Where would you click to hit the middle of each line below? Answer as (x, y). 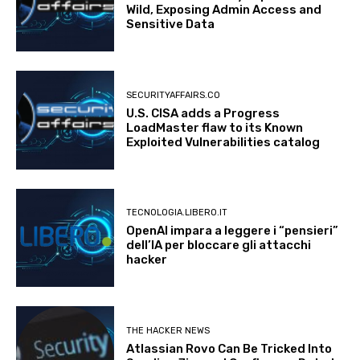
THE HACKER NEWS (168, 330)
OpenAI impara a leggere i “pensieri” (233, 231)
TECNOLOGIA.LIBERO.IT (177, 213)
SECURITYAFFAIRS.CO (174, 95)
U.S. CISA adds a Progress (203, 113)
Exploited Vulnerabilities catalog (223, 142)
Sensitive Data (171, 25)
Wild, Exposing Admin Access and (224, 10)
